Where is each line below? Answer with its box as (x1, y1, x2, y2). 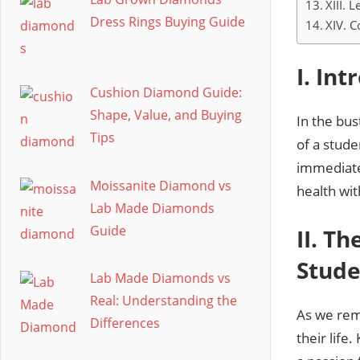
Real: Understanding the (90, 292, 237, 310)
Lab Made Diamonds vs (90, 269, 231, 288)
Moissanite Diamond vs (90, 176, 231, 194)
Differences (90, 314, 160, 333)
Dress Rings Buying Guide (90, 13, 245, 31)
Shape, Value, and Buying (90, 105, 242, 124)
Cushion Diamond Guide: (90, 83, 242, 101)
